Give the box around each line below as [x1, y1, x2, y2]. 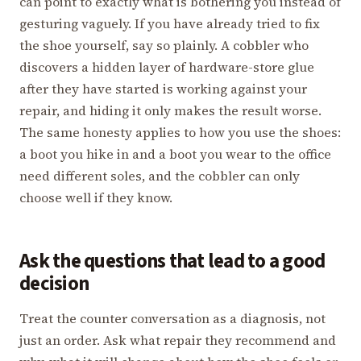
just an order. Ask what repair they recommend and [19, 331, 336, 350]
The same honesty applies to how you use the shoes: [19, 123, 341, 142]
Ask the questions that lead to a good [19, 247, 326, 276]
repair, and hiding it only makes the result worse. [19, 102, 322, 120]
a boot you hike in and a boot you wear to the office [19, 145, 331, 164]
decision [19, 270, 89, 299]
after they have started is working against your [19, 80, 307, 98]
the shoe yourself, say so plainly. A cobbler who [19, 36, 309, 55]
